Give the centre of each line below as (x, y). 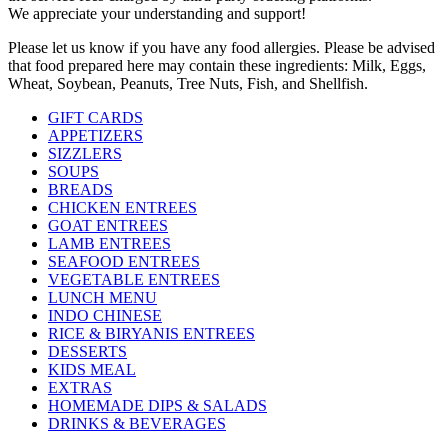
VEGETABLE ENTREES (134, 280)
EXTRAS (80, 388)
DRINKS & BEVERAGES (137, 424)
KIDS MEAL (92, 370)
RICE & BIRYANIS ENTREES (151, 334)
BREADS (80, 190)
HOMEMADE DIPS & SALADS (157, 406)
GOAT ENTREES (108, 226)
